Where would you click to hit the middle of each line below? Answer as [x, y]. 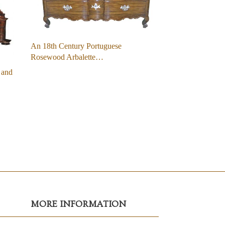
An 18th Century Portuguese [76, 46]
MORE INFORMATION [78, 204]
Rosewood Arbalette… [67, 57]
